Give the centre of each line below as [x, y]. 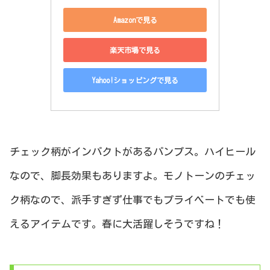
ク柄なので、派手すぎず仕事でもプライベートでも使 [133, 199]
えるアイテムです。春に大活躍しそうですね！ [117, 224]
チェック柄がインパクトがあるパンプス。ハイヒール [133, 151]
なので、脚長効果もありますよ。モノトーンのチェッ [133, 175]
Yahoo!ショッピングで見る [135, 80]
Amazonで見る [135, 20]
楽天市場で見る [135, 50]
